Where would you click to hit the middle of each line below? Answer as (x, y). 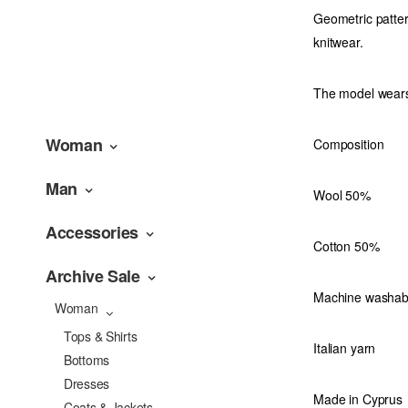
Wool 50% (342, 194)
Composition (349, 143)
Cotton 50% (347, 245)
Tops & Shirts (101, 336)
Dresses (87, 383)
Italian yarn (345, 347)
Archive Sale (93, 276)
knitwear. (338, 41)
